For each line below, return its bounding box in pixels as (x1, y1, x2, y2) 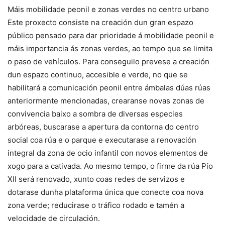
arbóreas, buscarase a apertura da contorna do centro (8, 122, 199, 132)
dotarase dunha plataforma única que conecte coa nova (8, 187, 203, 197)
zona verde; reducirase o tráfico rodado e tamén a (8, 200, 184, 210)
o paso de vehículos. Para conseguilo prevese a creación (8, 57, 209, 66)
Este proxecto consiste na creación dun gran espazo (8, 18, 193, 27)
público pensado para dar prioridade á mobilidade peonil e (8, 31, 214, 40)
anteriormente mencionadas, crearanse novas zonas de (8, 96, 204, 105)
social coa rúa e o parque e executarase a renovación (8, 135, 196, 145)
